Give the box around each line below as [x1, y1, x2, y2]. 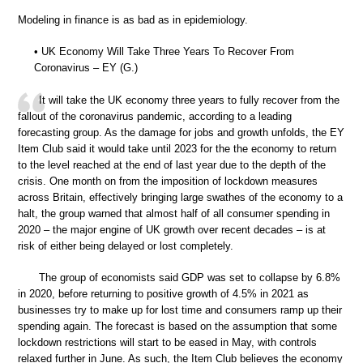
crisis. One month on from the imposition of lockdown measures [18, 174, 318, 187]
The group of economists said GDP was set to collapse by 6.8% [39, 271, 340, 284]
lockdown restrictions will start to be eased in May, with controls [18, 336, 317, 348]
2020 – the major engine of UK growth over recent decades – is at [18, 223, 326, 236]
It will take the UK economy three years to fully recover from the [39, 93, 340, 106]
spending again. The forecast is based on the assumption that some [18, 320, 337, 332]
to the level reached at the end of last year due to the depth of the [18, 158, 326, 171]
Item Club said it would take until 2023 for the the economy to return [18, 142, 336, 155]
